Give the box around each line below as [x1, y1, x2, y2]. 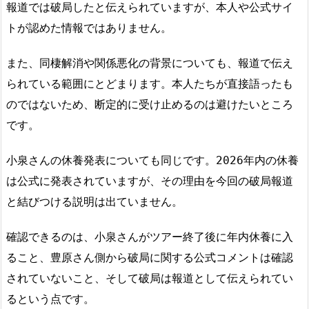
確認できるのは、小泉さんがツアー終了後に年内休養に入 [6, 230, 293, 243]
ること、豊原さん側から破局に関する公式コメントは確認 [6, 250, 293, 264]
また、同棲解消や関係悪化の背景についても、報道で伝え [6, 57, 293, 70]
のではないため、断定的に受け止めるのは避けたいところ [6, 98, 293, 112]
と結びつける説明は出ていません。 [6, 195, 183, 208]
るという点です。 [6, 292, 94, 306]
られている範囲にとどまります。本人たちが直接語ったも [6, 77, 293, 91]
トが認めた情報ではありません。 [6, 21, 172, 35]
